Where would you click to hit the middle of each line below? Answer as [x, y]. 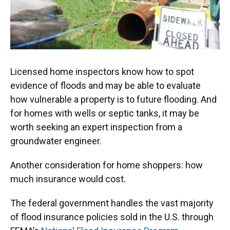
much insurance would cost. [68, 179]
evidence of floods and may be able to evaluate [106, 86]
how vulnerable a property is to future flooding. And [113, 100]
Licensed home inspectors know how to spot [102, 72]
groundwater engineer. [56, 141]
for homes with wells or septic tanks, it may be [105, 113]
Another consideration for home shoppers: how [107, 165]
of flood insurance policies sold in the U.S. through [112, 217]
